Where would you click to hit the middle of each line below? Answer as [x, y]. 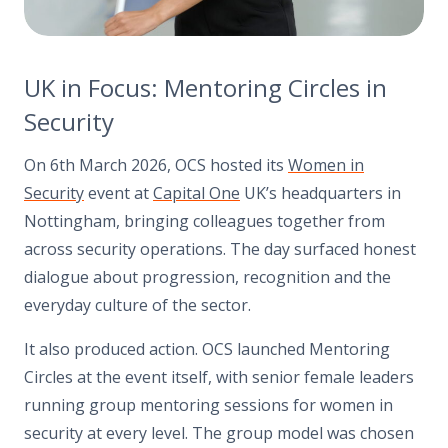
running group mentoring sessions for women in [208, 404]
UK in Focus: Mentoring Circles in [205, 88]
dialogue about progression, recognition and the [207, 276]
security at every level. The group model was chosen [219, 432]
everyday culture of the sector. [137, 304]
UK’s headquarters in [320, 192]
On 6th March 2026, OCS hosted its [156, 164]
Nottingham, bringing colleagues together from [204, 220]
